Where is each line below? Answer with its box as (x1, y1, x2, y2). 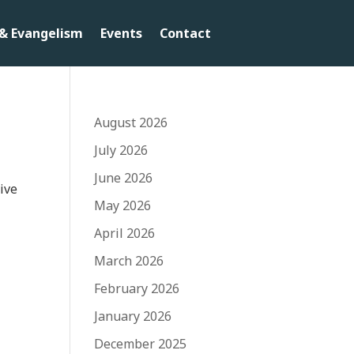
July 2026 (94, 141, 149, 159)
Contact (159, 24, 211, 42)
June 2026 (94, 168, 153, 186)
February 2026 (94, 279, 180, 297)
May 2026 (94, 196, 152, 214)
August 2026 (94, 113, 168, 131)
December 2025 (94, 334, 187, 352)
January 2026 (94, 307, 172, 325)
